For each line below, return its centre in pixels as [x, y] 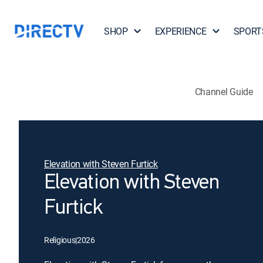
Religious [60, 240]
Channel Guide [224, 91]
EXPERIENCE [181, 31]
